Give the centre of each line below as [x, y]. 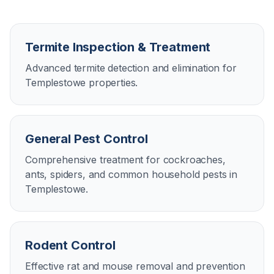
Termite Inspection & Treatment [118, 47]
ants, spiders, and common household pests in [131, 174]
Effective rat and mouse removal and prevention [135, 266]
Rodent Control [70, 245]
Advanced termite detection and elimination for [131, 68]
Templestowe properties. [82, 83]
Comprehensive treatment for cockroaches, [125, 160]
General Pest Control [87, 139]
